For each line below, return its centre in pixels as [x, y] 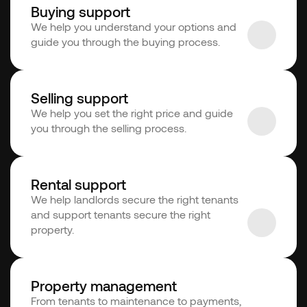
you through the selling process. [109, 127]
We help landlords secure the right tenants [135, 199]
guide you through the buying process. [125, 41]
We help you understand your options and [134, 26]
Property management [104, 285]
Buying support [81, 11]
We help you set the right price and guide [132, 112]
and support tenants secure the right [121, 214]
